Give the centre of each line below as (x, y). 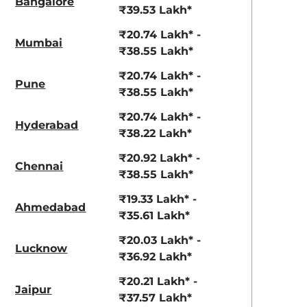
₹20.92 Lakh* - (160, 158)
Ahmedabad (51, 207)
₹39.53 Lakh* (156, 10)
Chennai (39, 166)
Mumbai (39, 42)
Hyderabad (47, 125)
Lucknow (41, 248)
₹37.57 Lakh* (156, 297)
